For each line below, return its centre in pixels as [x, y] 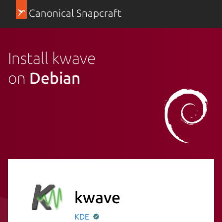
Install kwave [52, 58]
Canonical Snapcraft [75, 13]
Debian [55, 78]
